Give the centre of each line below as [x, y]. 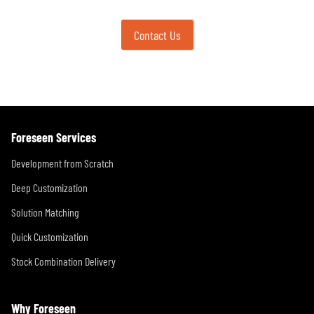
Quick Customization [50, 237]
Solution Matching [45, 212]
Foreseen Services [54, 137]
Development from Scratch [62, 163]
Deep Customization [49, 187]
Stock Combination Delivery [63, 261]
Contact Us [157, 35]
